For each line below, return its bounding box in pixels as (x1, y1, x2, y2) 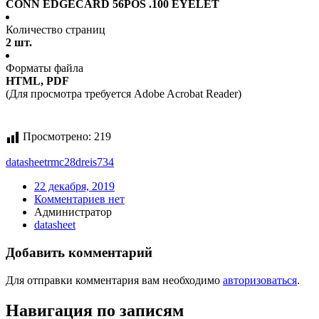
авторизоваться (223, 273, 297, 286)
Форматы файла (6, 62, 83, 75)
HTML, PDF (6, 75, 69, 88)
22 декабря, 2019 (34, 180, 115, 193)
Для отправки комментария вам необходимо (6, 273, 223, 286)
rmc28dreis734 (47, 156, 114, 169)
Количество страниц (6, 23, 105, 36)
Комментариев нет (34, 193, 125, 206)
